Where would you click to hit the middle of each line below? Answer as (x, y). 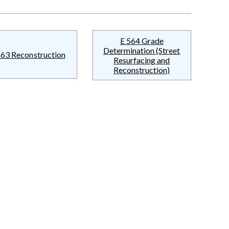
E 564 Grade (142, 40)
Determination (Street (142, 50)
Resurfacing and (142, 60)
